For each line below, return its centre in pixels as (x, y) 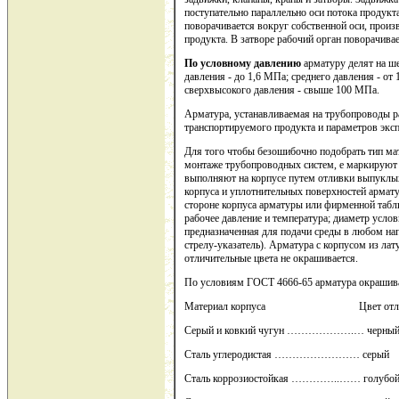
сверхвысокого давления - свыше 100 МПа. (282, 90)
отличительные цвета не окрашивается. (271, 259)
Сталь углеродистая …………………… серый (287, 355)
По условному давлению (244, 64)
